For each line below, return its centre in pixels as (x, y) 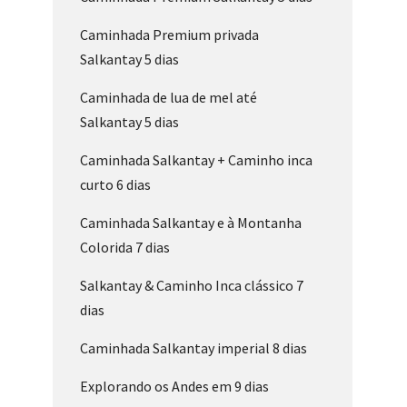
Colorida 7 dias (124, 248)
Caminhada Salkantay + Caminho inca (196, 160)
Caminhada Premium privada (169, 35)
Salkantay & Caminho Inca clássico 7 (191, 286)
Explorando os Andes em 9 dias (174, 387)
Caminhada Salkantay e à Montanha (190, 223)
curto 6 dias (115, 185)
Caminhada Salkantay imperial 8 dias (193, 348)
